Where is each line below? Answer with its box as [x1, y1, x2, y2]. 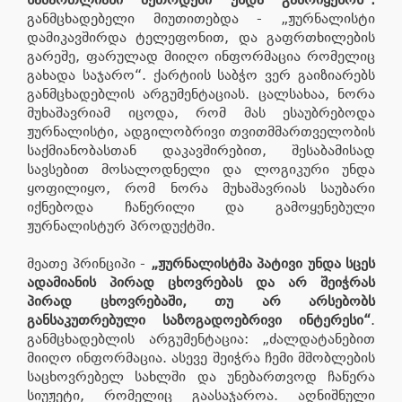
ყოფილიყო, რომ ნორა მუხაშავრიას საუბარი [27, 179, 375, 197]
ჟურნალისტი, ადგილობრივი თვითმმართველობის [27, 122, 375, 140]
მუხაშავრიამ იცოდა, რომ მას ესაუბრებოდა [27, 103, 375, 121]
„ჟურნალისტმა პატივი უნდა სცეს [150, 254, 375, 272]
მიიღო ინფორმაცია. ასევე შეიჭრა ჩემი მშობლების [27, 348, 375, 366]
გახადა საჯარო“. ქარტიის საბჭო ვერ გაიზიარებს [27, 66, 375, 83]
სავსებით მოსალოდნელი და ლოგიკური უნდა [27, 160, 375, 178]
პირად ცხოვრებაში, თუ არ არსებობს [27, 292, 375, 310]
